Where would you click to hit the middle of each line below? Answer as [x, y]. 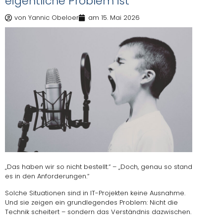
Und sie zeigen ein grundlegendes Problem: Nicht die [91, 202]
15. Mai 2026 [120, 18]
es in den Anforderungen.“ [47, 176]
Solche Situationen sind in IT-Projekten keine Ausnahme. [95, 193]
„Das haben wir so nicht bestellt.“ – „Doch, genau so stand [99, 167]
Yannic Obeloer [53, 18]
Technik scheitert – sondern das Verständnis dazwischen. [98, 212]
